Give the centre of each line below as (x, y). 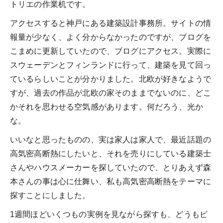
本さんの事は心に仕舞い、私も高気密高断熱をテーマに (111, 182)
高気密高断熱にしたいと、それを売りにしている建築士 (111, 154)
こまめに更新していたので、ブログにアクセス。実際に (111, 51)
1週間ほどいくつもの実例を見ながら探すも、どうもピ (109, 215)
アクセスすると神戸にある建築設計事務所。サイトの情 (111, 23)
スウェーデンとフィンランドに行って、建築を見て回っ (111, 65)
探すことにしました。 (50, 196)
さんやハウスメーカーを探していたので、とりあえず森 (111, 168)
